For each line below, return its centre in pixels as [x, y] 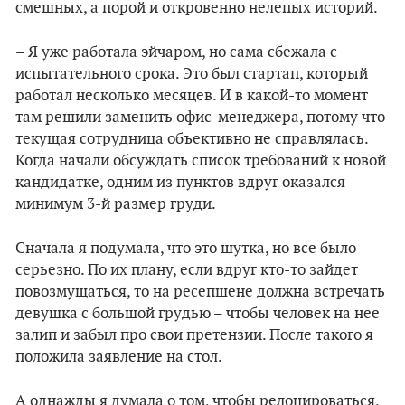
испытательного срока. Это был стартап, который [192, 74]
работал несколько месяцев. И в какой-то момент [192, 96]
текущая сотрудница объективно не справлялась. [192, 139]
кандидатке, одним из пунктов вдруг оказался [180, 183]
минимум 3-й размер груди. [116, 204]
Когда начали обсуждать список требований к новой [201, 161]
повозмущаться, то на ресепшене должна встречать [200, 292]
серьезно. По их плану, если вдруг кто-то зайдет [187, 270]
